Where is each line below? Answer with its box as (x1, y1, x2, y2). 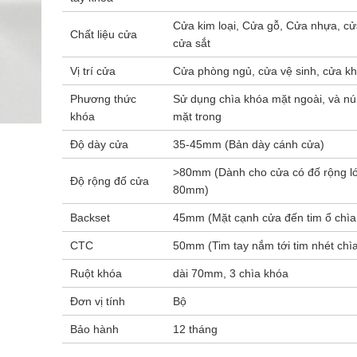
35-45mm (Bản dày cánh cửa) (172, 138, 324, 151)
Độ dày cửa (69, 138, 128, 151)
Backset (69, 211, 110, 224)
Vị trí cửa (69, 65, 116, 77)
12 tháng (172, 323, 218, 335)
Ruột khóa (69, 267, 122, 280)
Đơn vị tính (69, 295, 125, 308)
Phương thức (69, 92, 136, 105)
